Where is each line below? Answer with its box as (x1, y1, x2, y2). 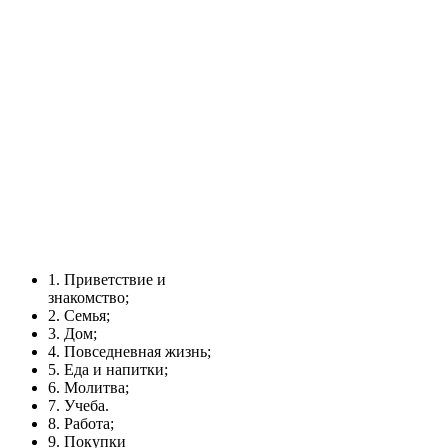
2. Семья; (48, 307, 110, 325)
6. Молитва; (48, 379, 129, 397)
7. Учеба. (48, 397, 109, 415)
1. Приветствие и (48, 271, 166, 289)
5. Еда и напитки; (48, 361, 168, 379)
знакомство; (48, 289, 129, 307)
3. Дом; (48, 325, 97, 343)
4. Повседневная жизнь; (48, 343, 211, 361)
